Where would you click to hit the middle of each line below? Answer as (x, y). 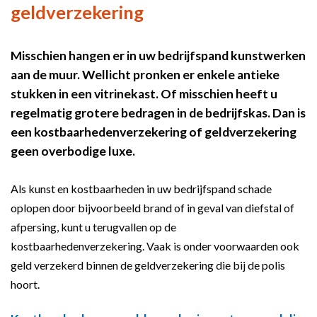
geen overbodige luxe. (73, 151)
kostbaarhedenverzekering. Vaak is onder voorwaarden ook (155, 246)
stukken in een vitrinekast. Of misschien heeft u (144, 93)
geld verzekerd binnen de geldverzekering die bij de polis (148, 265)
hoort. (25, 284)
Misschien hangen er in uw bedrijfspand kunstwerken (158, 55)
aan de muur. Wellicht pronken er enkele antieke (145, 74)
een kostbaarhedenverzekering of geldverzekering (154, 132)
